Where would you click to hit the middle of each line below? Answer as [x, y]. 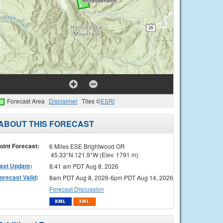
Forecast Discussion [76, 189]
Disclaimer [63, 101]
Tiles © [91, 101]
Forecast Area [26, 101]
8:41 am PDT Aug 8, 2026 [84, 166]
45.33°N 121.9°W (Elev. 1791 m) [94, 154]
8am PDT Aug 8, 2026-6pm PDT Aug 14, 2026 [111, 177]
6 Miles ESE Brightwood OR [87, 146]
